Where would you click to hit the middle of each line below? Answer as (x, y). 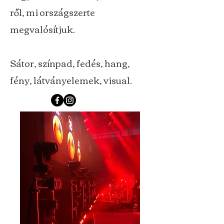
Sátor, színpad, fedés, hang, (70, 63)
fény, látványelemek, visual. (72, 80)
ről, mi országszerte (52, 12)
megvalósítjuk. (42, 29)
